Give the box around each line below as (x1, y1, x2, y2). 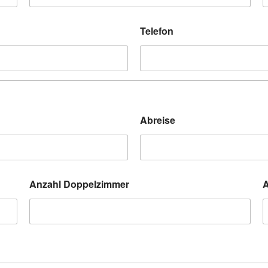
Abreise (140, 113, 175, 127)
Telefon (140, 24, 173, 38)
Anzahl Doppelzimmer (29, 177, 129, 191)
